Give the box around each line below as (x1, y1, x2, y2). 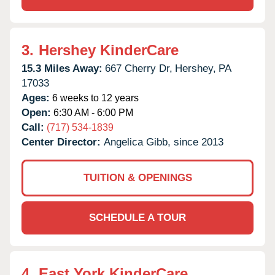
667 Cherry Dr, (105, 62, 172, 74)
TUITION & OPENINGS (83, 171, 192, 184)
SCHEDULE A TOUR (89, 211, 186, 223)
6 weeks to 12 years (50, 92, 139, 103)
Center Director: (21, 136, 104, 148)
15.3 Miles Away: (21, 62, 103, 74)
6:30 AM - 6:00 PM (51, 107, 133, 118)
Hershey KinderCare (39, 41, 179, 58)
